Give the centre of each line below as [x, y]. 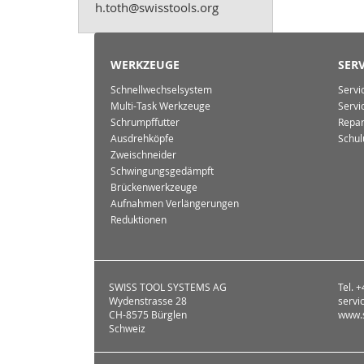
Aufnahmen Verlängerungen [175, 204]
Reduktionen [139, 220]
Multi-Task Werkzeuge [160, 106]
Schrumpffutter [145, 123]
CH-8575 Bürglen [148, 315]
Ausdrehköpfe [142, 139]
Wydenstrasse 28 [148, 301]
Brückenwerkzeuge [154, 188]
